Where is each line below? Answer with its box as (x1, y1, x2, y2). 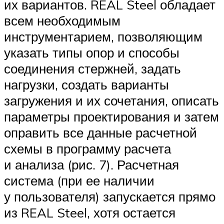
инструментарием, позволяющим (4, 28, 202, 44)
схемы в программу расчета (4, 140, 171, 156)
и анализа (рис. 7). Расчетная (4, 156, 179, 172)
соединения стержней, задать (4, 60, 181, 76)
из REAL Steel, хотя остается (4, 204, 175, 220)
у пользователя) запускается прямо (4, 188, 215, 204)
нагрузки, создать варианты (4, 76, 169, 92)
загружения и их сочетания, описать (4, 92, 219, 108)
